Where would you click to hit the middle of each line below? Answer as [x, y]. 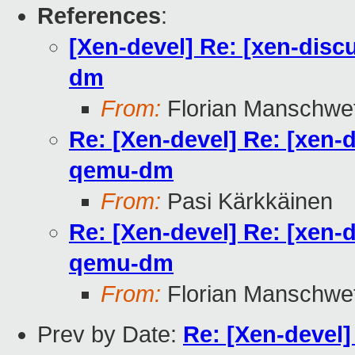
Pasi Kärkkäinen [247, 202]
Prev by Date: [110, 335]
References [99, 16]
